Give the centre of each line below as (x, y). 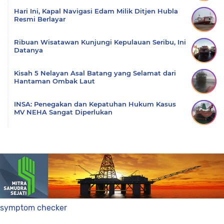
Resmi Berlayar (40, 19)
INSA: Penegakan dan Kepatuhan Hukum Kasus (95, 104)
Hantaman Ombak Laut (54, 81)
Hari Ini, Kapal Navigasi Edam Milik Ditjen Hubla (96, 11)
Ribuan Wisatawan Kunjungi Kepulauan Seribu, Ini (100, 42)
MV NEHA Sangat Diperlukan (63, 112)
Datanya (28, 50)
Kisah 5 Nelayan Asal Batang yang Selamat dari (95, 73)
